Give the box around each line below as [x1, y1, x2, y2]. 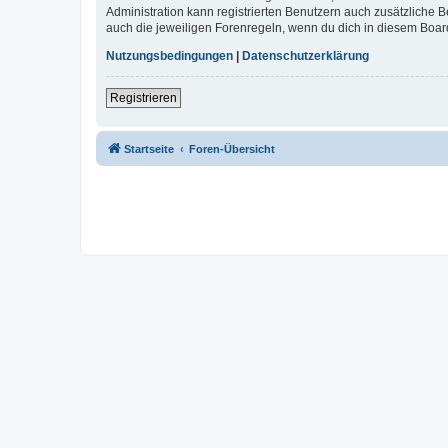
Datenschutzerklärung [242, 49, 369, 64]
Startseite [124, 143, 174, 156]
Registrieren [110, 91, 177, 106]
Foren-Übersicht [189, 143, 275, 156]
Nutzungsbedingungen [106, 49, 233, 64]
